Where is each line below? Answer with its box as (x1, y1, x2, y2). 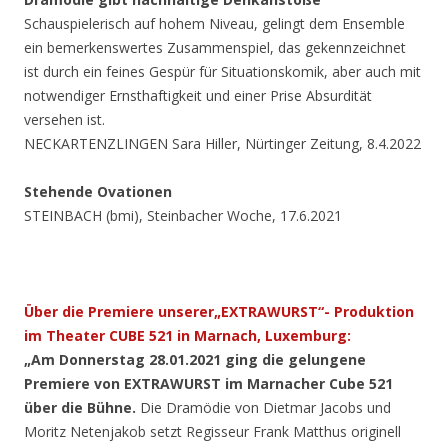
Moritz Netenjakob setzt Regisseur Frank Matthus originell (24, 422, 401, 442)
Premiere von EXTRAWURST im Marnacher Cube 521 (24, 374, 393, 394)
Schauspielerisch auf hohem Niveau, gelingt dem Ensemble (24, 14, 405, 34)
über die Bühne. (24, 398, 140, 418)
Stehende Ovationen (24, 182, 172, 202)
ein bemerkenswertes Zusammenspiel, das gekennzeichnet (24, 38, 406, 58)
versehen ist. (24, 110, 105, 130)
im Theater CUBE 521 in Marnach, (24, 326, 265, 346)
